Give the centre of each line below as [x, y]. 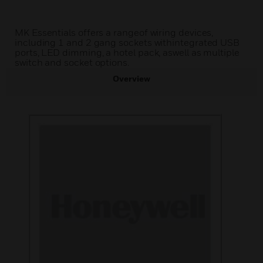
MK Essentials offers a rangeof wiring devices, [114, 32]
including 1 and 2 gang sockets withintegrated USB [127, 42]
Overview [131, 78]
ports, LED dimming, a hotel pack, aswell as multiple [127, 52]
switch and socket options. [72, 62]
